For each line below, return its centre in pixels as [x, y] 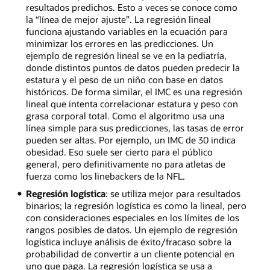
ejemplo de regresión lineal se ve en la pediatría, [126, 56]
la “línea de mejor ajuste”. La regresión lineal [118, 20]
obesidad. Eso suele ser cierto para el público [119, 152]
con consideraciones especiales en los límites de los [132, 217]
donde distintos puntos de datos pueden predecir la [133, 68]
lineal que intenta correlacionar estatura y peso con [132, 104]
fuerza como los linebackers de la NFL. [105, 176]
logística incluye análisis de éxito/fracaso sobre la [128, 241]
